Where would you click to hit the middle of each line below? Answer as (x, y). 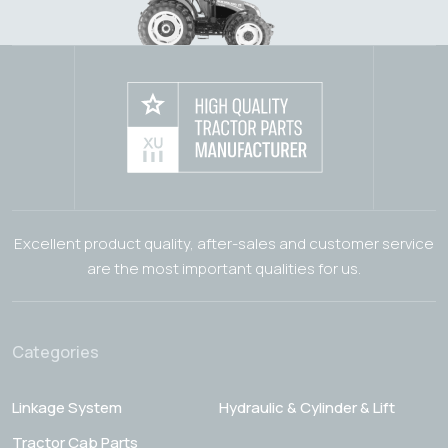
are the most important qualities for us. (224, 269)
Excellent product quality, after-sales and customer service (224, 244)
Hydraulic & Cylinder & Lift (307, 408)
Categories (55, 352)
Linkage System (67, 408)
